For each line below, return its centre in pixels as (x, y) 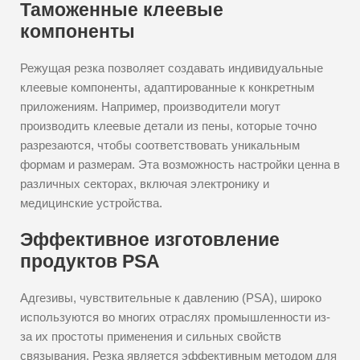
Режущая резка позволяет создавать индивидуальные (172, 68)
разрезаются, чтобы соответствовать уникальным (160, 145)
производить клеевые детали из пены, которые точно (168, 126)
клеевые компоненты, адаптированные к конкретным (167, 87)
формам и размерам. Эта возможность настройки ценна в (180, 164)
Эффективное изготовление (150, 239)
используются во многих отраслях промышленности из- (175, 317)
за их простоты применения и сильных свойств (151, 336)
